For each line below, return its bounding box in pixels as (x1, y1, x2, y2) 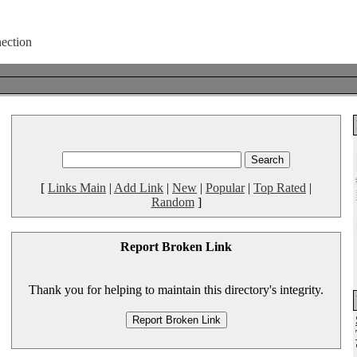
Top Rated (253, 181, 306, 194)
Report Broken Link (120, 240, 232, 253)
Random (151, 195, 194, 209)
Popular (206, 181, 245, 194)
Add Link (114, 181, 163, 194)
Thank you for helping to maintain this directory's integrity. (29, 283, 324, 296)
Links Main (48, 181, 106, 194)
